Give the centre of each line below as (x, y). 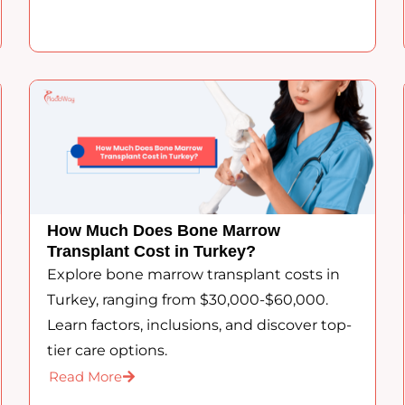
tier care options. (108, 350)
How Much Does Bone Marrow (164, 230)
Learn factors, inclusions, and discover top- (200, 325)
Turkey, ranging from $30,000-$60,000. (188, 299)
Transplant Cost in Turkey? (152, 251)
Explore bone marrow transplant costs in (194, 274)
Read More (86, 376)
